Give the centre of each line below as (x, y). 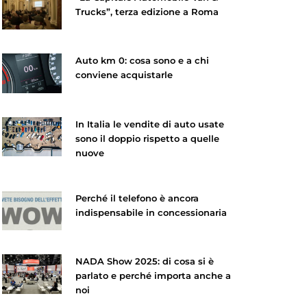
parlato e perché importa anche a (153, 276)
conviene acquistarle (124, 75)
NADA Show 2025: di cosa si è (144, 261)
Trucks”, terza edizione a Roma (147, 11)
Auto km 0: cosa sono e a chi (142, 61)
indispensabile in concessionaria (151, 212)
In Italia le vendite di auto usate (149, 124)
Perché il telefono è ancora (137, 198)
